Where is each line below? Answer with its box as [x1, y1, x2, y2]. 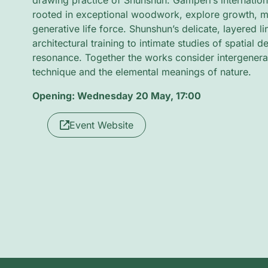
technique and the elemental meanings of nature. [32, 66, 251, 78]
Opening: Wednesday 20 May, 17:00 [32, 90, 201, 102]
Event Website [69, 119, 133, 131]
